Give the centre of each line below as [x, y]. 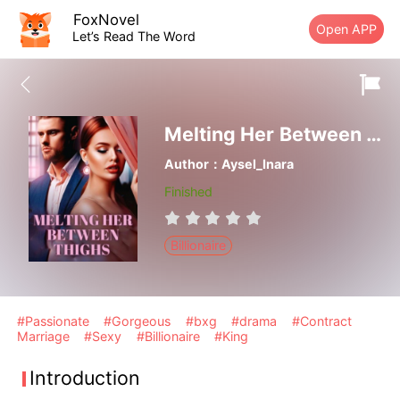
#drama [256, 321]
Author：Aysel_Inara [229, 164]
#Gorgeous [139, 321]
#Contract [321, 321]
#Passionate [55, 321]
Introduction [85, 378]
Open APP [347, 29]
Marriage [46, 337]
